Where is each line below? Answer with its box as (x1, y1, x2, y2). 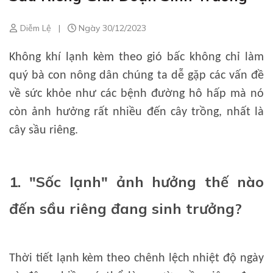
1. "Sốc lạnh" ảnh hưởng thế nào (9, 172, 264, 191)
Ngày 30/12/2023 (76, 23, 146, 34)
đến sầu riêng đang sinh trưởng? (9, 199, 242, 218)
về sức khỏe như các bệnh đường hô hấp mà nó (9, 88, 264, 100)
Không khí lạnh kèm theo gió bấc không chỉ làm (9, 51, 264, 63)
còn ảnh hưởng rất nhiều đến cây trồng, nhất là (9, 106, 264, 118)
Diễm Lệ (18, 23, 51, 34)
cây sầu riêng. (9, 124, 78, 136)
